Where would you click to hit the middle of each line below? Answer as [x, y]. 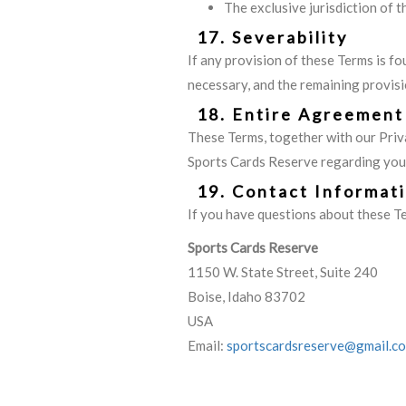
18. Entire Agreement [300, 114]
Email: [207, 345]
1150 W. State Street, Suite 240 [283, 272]
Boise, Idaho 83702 [246, 296]
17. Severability [272, 37]
